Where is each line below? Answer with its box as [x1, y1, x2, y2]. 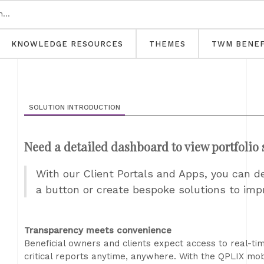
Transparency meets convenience [24, 225, 171, 236]
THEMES [149, 39, 186, 48]
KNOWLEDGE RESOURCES [11, 39, 123, 48]
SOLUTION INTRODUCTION [29, 103, 120, 111]
